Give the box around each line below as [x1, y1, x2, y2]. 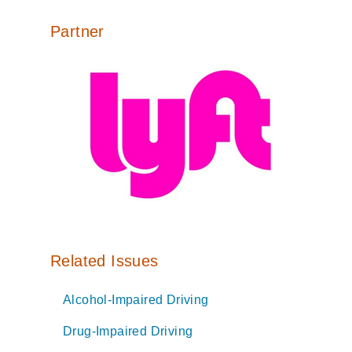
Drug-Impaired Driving [63, 324, 193, 338]
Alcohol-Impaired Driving [63, 292, 209, 306]
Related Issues [50, 251, 159, 269]
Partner [50, 22, 104, 40]
